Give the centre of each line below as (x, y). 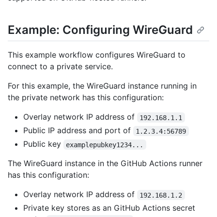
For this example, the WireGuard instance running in (102, 86)
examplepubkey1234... (105, 145)
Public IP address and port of (78, 131)
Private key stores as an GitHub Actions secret (109, 208)
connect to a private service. (60, 67)
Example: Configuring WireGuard (100, 30)
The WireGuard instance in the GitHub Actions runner (105, 163)
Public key (43, 144)
